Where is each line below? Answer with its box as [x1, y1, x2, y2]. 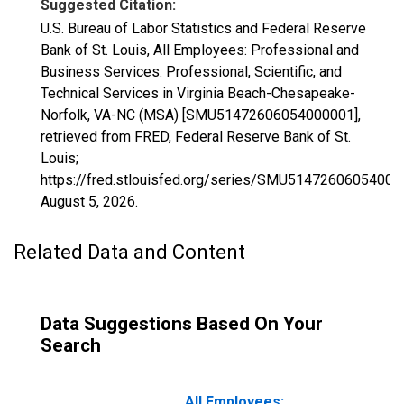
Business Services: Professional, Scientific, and [41, 63, 342, 80]
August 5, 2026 [41, 193, 135, 210]
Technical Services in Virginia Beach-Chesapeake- [41, 85, 355, 102]
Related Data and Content [14, 241, 245, 263]
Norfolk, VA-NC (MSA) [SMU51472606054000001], [41, 106, 361, 124]
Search [41, 335, 101, 356]
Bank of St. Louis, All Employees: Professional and [41, 41, 359, 59]
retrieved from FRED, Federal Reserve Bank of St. [41, 128, 351, 145]
